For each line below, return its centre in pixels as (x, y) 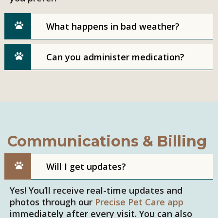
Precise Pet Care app (139, 202)
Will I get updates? (86, 167)
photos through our (52, 202)
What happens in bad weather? (113, 27)
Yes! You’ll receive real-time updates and (96, 191)
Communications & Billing (107, 142)
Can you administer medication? (115, 57)
